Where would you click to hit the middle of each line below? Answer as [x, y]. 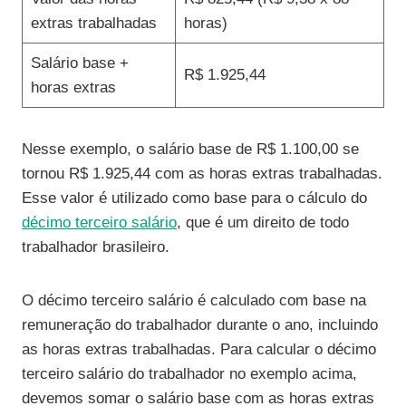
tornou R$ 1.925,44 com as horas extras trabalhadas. [202, 174]
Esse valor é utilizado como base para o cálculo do [194, 198]
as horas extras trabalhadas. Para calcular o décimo [199, 350]
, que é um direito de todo [263, 223]
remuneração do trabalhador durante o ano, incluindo [200, 325]
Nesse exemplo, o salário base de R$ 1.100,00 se [190, 150]
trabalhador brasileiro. [96, 247]
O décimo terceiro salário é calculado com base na [194, 301]
